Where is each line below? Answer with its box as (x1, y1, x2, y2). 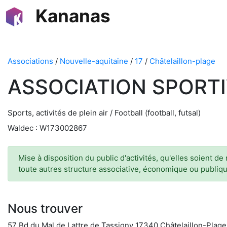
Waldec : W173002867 (8, 123, 87, 133)
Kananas (35, 5, 110, 26)
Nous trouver (8, 201, 83, 216)
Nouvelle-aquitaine (60, 56, 128, 66)
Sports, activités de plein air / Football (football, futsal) (8, 108, 201, 118)
